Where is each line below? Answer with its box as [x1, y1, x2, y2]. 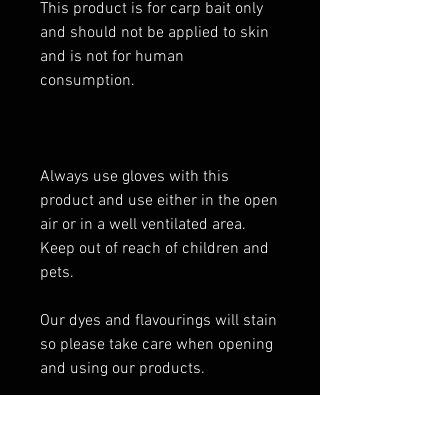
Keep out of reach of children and [40, 239, 269, 259]
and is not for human [40, 47, 184, 67]
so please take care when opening [40, 335, 273, 355]
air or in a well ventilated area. [40, 215, 246, 235]
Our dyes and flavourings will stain [40, 311, 277, 331]
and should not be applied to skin [40, 23, 269, 43]
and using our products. [40, 359, 205, 379]
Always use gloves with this [40, 167, 229, 187]
